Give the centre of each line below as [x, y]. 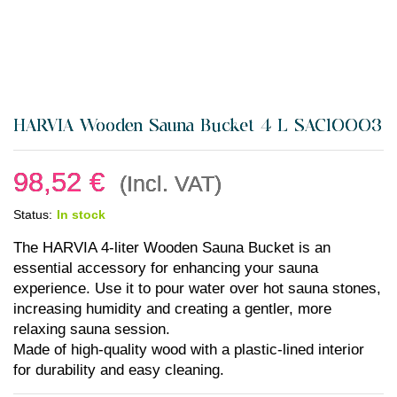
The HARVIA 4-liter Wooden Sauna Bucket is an [172, 248]
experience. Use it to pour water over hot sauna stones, [197, 288]
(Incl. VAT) [171, 184]
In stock [81, 214]
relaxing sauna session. [92, 329]
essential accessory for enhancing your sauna [166, 268]
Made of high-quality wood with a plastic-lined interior [189, 350]
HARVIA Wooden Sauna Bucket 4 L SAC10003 [198, 126]
